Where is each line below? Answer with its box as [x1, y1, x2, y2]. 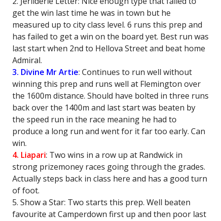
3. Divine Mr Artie [12, 67, 78, 77]
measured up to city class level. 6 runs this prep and [12, 19, 202, 30]
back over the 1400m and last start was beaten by [12, 102, 195, 113]
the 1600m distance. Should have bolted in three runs [12, 90, 209, 101]
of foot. [12, 185, 39, 196]
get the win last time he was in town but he [12, 7, 171, 18]
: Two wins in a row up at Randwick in [46, 149, 183, 160]
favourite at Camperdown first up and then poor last [12, 209, 206, 220]
